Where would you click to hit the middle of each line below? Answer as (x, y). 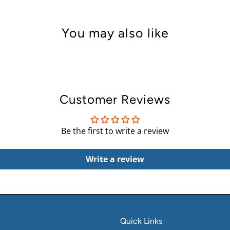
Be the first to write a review (115, 131)
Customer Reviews (115, 100)
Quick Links (141, 221)
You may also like (115, 33)
